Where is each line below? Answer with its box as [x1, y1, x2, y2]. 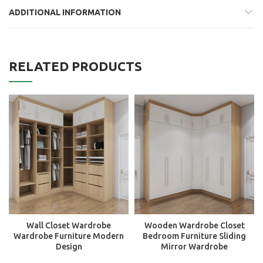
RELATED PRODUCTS [9, 59, 142, 74]
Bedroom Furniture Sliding [143, 231, 246, 241]
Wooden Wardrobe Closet [144, 221, 245, 231]
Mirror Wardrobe [161, 242, 228, 252]
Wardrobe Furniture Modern [14, 231, 124, 241]
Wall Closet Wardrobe [26, 221, 111, 231]
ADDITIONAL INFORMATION [9, 8, 121, 18]
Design [55, 242, 82, 252]
